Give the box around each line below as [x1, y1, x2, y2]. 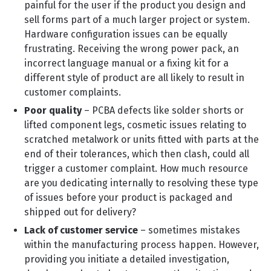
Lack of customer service [24, 224, 138, 236]
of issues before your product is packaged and [24, 192, 233, 203]
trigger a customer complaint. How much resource [24, 163, 248, 174]
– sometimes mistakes [138, 224, 240, 236]
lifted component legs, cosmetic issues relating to [24, 119, 246, 131]
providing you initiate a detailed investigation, [24, 253, 229, 265]
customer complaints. [24, 87, 126, 98]
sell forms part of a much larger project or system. [24, 14, 250, 25]
